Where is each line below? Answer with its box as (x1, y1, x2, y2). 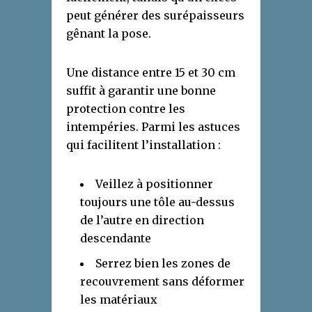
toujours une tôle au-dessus (80, 195, 235, 210)
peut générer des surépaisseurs (66, 8, 244, 23)
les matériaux (80, 292, 157, 307)
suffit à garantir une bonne (66, 84, 216, 98)
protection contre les (66, 102, 185, 116)
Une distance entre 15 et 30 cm (66, 65, 235, 80)
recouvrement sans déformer (80, 274, 244, 289)
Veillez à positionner (95, 177, 213, 192)
